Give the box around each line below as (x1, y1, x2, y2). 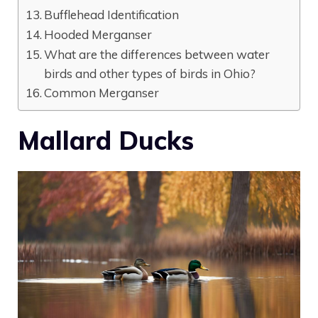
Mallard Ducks (18, 124, 194, 157)
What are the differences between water (44, 47, 270, 62)
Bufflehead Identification (44, 7, 180, 23)
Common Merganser (44, 85, 160, 101)
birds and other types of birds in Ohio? (44, 66, 256, 82)
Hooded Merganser (44, 27, 153, 43)
